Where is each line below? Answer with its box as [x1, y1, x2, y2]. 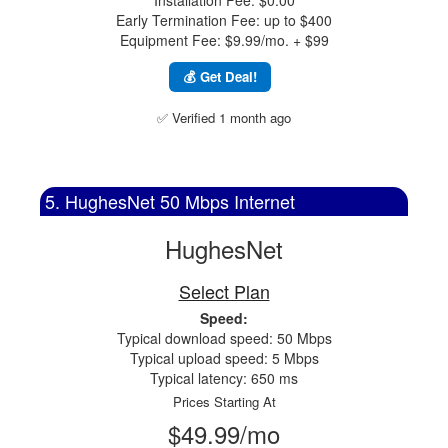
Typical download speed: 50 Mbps [116, 328, 332, 348]
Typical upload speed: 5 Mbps [129, 348, 319, 368]
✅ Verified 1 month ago [157, 108, 291, 127]
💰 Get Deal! [183, 67, 257, 86]
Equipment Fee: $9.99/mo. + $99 [119, 30, 329, 50]
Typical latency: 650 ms [150, 368, 298, 388]
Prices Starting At [172, 392, 276, 411]
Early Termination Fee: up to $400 [116, 10, 332, 30]
